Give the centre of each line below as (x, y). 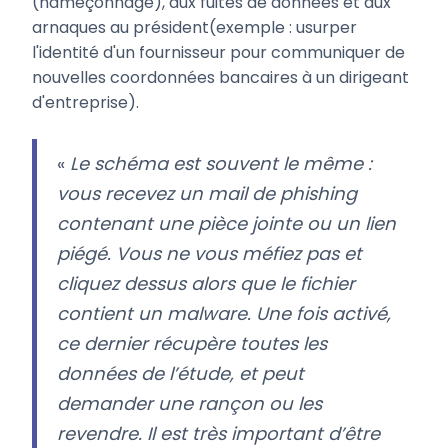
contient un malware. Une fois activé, (224, 314)
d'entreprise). (85, 103)
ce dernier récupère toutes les (192, 344)
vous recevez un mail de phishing (207, 194)
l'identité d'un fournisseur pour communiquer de (218, 53)
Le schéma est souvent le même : (221, 164)
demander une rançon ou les (189, 404)
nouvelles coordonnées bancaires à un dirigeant (220, 78)
